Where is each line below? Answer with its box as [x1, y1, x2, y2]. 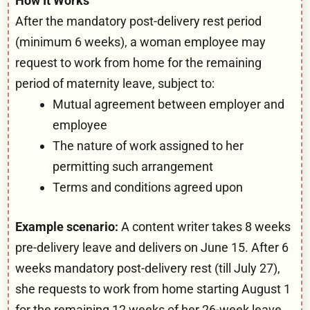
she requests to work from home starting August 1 [15, 281, 291, 296]
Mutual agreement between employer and [53, 96, 284, 111]
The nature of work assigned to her [53, 138, 244, 153]
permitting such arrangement [53, 158, 213, 174]
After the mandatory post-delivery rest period [15, 13, 262, 28]
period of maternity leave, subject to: [15, 75, 215, 91]
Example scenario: [15, 219, 118, 234]
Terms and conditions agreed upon [53, 179, 243, 194]
